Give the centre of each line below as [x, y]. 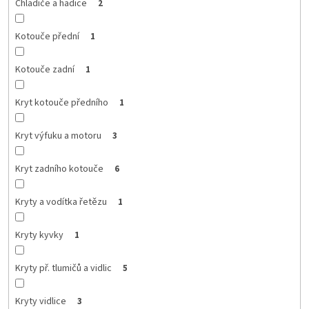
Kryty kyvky [39, 235]
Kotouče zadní [44, 69]
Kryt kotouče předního [61, 102]
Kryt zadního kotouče [59, 169]
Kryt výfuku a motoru [58, 136]
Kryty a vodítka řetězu [61, 202]
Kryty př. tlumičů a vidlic [63, 268]
